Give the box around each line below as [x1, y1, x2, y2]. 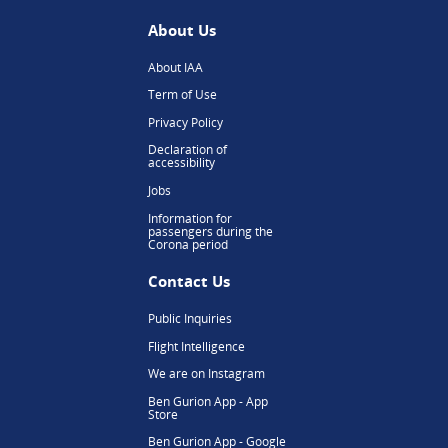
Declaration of [147, 142, 227, 158]
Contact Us [147, 271, 230, 292]
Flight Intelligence [147, 338, 245, 354]
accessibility [147, 155, 215, 171]
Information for [147, 210, 232, 226]
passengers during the [147, 223, 273, 239]
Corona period [147, 236, 228, 252]
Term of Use [147, 87, 217, 103]
